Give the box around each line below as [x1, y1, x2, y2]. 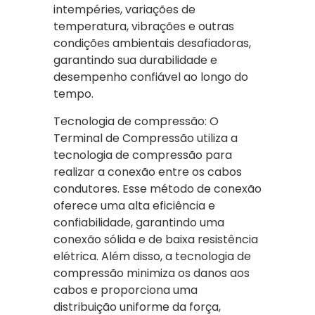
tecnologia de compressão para [53, 146, 232, 163]
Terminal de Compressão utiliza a [53, 129, 238, 146]
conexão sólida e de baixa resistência [53, 231, 258, 247]
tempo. [53, 86, 94, 103]
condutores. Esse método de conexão [53, 180, 262, 197]
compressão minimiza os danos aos [53, 264, 250, 281]
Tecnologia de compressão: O [53, 112, 219, 129]
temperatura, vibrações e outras [53, 18, 234, 35]
